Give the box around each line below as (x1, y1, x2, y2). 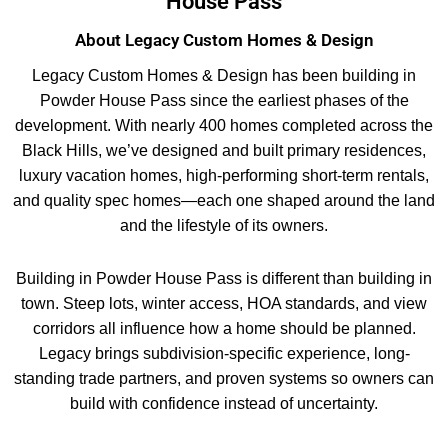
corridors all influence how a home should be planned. (32, 320, 416, 338)
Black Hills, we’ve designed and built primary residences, (22, 142, 426, 160)
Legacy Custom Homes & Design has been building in (32, 67, 416, 85)
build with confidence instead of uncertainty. (70, 395, 378, 413)
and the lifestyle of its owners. (120, 217, 328, 235)
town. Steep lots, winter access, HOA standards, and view (21, 295, 427, 313)
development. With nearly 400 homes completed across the (15, 117, 433, 135)
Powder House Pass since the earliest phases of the (39, 92, 409, 110)
